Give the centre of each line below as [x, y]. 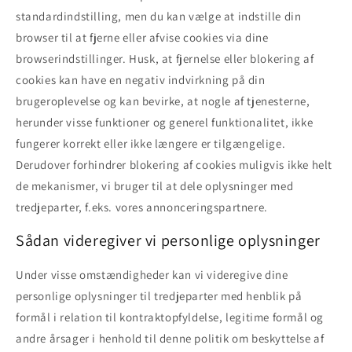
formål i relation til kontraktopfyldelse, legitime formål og [170, 317]
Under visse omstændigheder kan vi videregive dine [152, 274]
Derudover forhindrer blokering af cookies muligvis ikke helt [174, 164]
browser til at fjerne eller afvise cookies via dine [142, 37]
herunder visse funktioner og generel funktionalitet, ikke [165, 122]
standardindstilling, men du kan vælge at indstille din [159, 16]
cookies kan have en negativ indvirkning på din [141, 79]
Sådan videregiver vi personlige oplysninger [168, 241]
